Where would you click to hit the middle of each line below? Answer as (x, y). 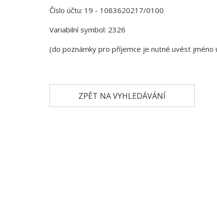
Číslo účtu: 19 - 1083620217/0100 (107, 10)
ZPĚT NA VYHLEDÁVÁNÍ (122, 96)
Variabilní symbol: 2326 (87, 30)
